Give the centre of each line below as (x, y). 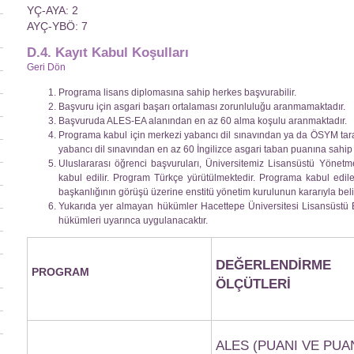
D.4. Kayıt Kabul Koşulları (108, 52)
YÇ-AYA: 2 (53, 11)
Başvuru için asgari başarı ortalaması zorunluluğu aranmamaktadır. (202, 107)
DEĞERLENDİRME (273, 265)
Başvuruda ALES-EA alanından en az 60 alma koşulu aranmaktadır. (203, 121)
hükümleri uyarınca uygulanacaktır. (133, 221)
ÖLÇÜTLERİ (253, 284)
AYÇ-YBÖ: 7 (57, 26)
